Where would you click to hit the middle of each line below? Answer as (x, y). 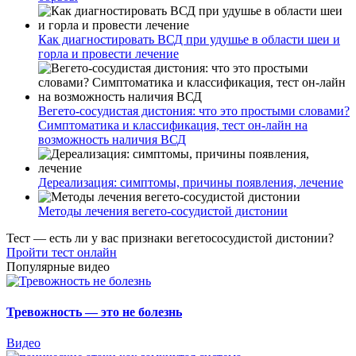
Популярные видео (58, 266)
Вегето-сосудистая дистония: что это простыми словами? (194, 110)
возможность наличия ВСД (112, 139)
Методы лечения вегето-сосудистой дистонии (163, 211)
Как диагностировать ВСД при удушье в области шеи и (189, 39)
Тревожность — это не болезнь (94, 312)
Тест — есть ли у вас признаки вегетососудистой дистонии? (170, 238)
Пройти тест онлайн (62, 252)
